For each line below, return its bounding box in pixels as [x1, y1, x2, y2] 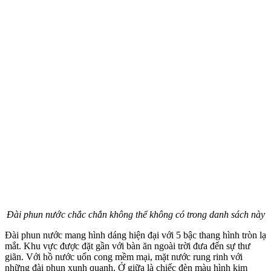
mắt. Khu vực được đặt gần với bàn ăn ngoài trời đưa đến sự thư [5, 241, 250, 252]
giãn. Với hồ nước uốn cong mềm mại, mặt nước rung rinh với [5, 252, 243, 263]
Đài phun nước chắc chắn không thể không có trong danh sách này [6, 209, 265, 220]
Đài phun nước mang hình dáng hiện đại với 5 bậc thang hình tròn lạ [5, 230, 266, 241]
